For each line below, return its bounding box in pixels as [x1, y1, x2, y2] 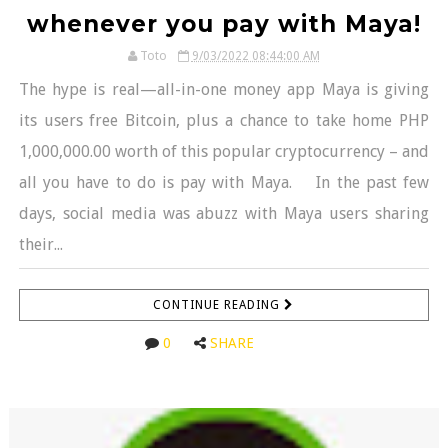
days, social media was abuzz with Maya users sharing [18, 203, 430, 223]
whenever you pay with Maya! [26, 9, 421, 38]
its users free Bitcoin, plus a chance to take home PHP [18, 110, 430, 130]
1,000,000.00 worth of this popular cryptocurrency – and [18, 141, 430, 161]
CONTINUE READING [153, 297, 285, 312]
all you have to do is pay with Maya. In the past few [18, 172, 430, 192]
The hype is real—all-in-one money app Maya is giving [18, 79, 430, 99]
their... [18, 234, 63, 254]
